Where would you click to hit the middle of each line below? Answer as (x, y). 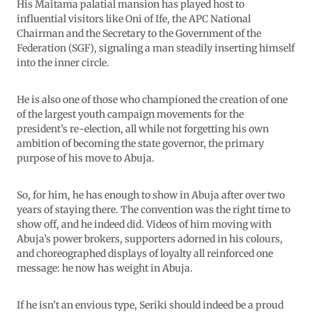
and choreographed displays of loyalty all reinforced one (145, 254)
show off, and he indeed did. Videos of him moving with (144, 225)
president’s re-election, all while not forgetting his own (143, 129)
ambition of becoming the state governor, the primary (140, 144)
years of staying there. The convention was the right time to (154, 210)
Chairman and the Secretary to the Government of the (139, 34)
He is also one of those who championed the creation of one (152, 100)
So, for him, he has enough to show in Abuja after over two (151, 195)
